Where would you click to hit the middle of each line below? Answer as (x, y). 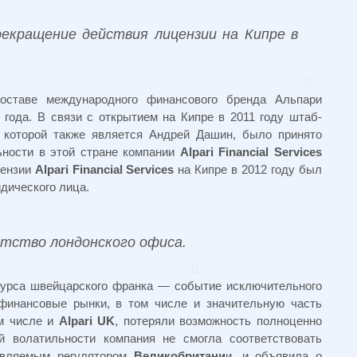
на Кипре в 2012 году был (248, 169)
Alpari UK (87, 321)
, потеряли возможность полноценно (219, 321)
